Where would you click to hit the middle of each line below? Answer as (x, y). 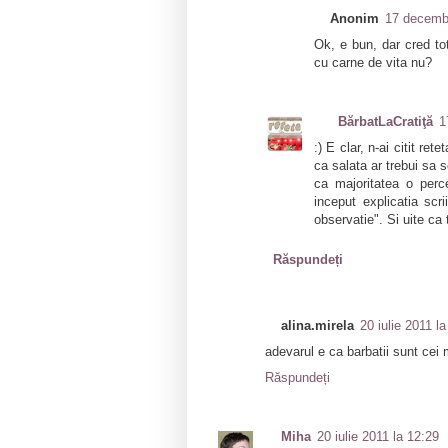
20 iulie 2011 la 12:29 (378, 436)
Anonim (355, 19)
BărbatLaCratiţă (385, 121)
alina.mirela (318, 326)
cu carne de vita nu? (373, 63)
